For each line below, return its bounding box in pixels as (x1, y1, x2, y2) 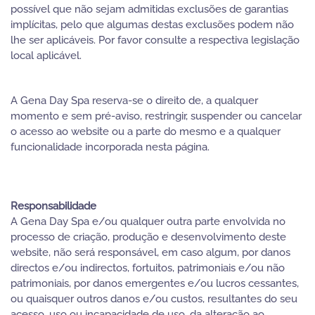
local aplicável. (11, 49, 82, 62)
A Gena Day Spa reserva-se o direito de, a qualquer (11, 94, 258, 107)
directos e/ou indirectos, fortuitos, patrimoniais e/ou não (11, 262, 285, 274)
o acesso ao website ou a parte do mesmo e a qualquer (11, 125, 281, 138)
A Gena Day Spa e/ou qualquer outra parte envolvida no (11, 215, 285, 228)
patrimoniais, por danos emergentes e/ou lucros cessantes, (11, 277, 299, 290)
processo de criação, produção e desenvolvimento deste (11, 231, 286, 243)
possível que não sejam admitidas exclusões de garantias (11, 3, 288, 15)
